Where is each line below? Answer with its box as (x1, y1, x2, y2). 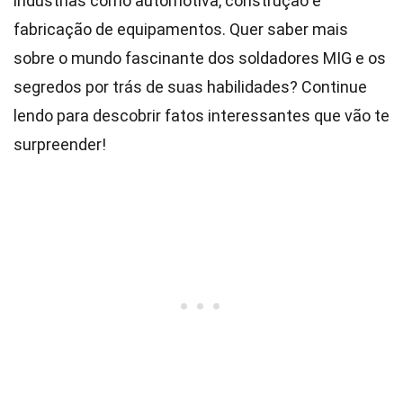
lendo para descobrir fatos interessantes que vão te (13, 106, 390, 125)
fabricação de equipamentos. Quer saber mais (13, 20, 348, 39)
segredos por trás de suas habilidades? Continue (13, 77, 367, 96)
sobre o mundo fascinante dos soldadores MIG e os (13, 49, 386, 67)
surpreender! (13, 135, 106, 154)
